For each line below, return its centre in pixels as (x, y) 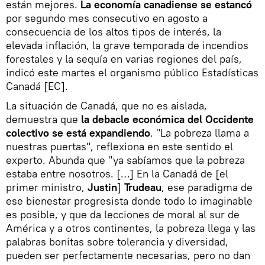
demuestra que (42, 119)
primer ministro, (47, 187)
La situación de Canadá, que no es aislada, (106, 106)
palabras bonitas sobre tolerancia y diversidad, (117, 242)
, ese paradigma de (207, 187)
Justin (102, 187)
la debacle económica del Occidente (166, 119)
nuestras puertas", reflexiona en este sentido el (119, 146)
